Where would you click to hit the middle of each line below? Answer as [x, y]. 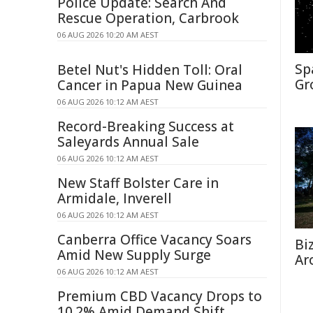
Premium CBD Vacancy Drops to [160, 296]
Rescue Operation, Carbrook [148, 18]
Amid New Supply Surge [134, 255]
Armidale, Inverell [115, 198]
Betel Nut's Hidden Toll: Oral [150, 70]
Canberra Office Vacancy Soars [154, 240]
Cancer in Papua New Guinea [150, 85]
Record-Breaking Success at [146, 126]
